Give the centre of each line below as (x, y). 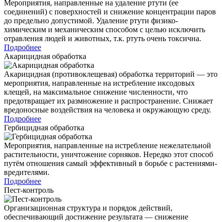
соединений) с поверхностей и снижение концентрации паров (110, 11)
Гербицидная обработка (44, 127)
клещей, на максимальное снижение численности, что (96, 92)
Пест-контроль (29, 190)
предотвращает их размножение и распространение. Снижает (109, 101)
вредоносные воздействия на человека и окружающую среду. (108, 110)
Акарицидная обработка (45, 56)
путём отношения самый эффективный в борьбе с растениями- (111, 163)
